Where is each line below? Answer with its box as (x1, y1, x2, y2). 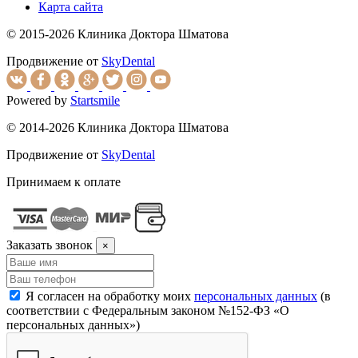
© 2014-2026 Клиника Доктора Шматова (6, 121, 229, 135)
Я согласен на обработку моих (26, 289, 194, 304)
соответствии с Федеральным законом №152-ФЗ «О (6, 304, 289, 318)
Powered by (6, 93, 70, 108)
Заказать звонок (6, 238, 93, 253)
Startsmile (70, 93, 120, 108)
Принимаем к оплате (6, 175, 121, 189)
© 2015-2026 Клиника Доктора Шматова (6, 27, 229, 42)
